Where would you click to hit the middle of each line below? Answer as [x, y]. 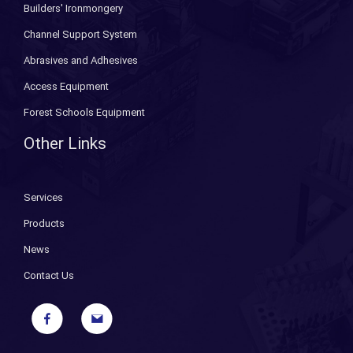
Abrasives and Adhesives [81, 60]
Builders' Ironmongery [73, 8]
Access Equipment [66, 86]
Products [44, 223]
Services [43, 197]
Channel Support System [80, 34]
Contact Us [49, 275]
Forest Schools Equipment [84, 112]
